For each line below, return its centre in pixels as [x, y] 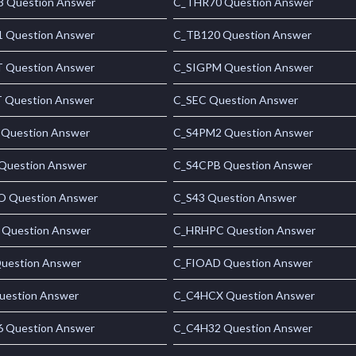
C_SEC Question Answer [236, 100]
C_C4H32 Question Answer [243, 328]
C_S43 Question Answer [235, 198]
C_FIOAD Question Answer [243, 263]
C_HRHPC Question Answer [245, 230]
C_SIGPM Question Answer [244, 68]
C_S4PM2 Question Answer [244, 133]
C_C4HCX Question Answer [244, 296]
